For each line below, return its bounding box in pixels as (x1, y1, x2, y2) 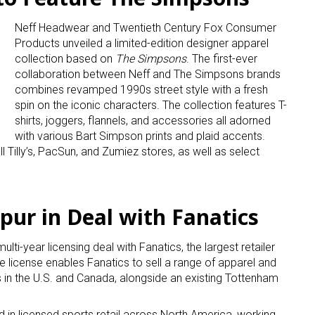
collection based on (15, 52, 115, 66)
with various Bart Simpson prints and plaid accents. (15, 129, 265, 143)
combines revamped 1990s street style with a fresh (15, 83, 268, 97)
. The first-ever (186, 52, 257, 66)
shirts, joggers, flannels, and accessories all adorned (15, 114, 271, 128)
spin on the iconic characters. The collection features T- (15, 98, 287, 112)
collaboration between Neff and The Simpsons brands (15, 67, 281, 82)
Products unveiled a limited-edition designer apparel (15, 37, 269, 51)
